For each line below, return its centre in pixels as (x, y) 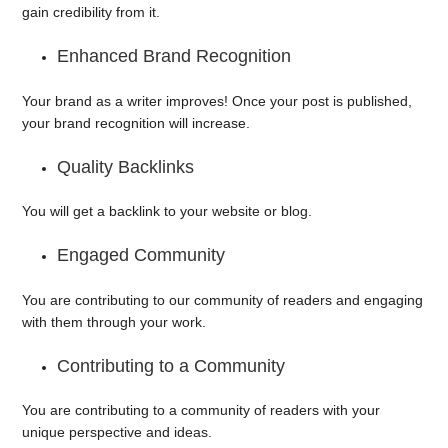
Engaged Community (141, 255)
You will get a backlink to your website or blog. (167, 211)
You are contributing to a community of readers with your (201, 410)
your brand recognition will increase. (138, 122)
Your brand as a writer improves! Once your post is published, (217, 100)
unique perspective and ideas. (119, 432)
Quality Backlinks (126, 166)
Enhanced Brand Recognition (174, 56)
